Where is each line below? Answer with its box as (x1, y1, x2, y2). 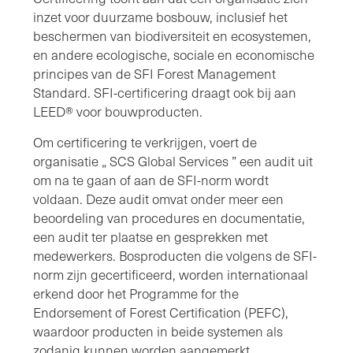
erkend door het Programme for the (33, 284, 239, 303)
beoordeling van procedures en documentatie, (33, 208, 305, 227)
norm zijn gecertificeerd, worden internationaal (33, 265, 308, 284)
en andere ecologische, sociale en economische (33, 45, 314, 64)
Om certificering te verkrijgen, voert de (33, 132, 257, 151)
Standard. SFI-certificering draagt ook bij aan (33, 83, 296, 102)
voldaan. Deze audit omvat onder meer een (33, 189, 284, 208)
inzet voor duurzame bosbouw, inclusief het (33, 7, 288, 26)
